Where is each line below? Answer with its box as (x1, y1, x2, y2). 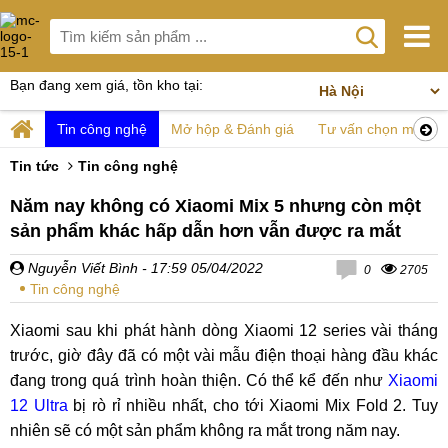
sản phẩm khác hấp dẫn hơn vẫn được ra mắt (10, 221, 401, 241)
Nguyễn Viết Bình (24, 260, 138, 276)
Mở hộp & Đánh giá (171, 121, 294, 137)
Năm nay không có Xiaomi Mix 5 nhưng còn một (10, 196, 421, 216)
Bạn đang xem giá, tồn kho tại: (10, 77, 203, 93)
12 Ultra (10, 397, 68, 414)
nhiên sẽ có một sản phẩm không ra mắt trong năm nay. (10, 422, 400, 439)
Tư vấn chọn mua (318, 121, 430, 137)
